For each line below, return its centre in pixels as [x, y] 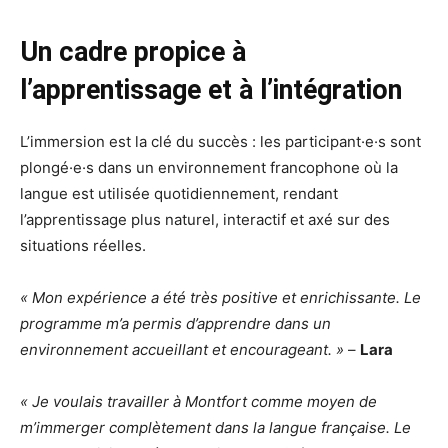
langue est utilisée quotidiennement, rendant [179, 193]
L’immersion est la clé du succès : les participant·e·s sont [220, 141]
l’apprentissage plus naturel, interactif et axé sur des [205, 219]
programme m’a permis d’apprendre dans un [175, 323]
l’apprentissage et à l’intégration [211, 89]
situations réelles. [85, 245]
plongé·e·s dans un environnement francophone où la [209, 167]
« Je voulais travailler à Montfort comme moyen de [198, 401]
